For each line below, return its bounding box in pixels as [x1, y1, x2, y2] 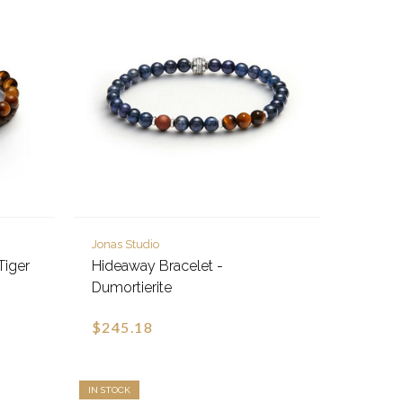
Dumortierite [91, 279, 172, 297]
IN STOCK [87, 385, 130, 396]
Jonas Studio [91, 237, 159, 252]
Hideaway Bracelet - [91, 257, 223, 275]
